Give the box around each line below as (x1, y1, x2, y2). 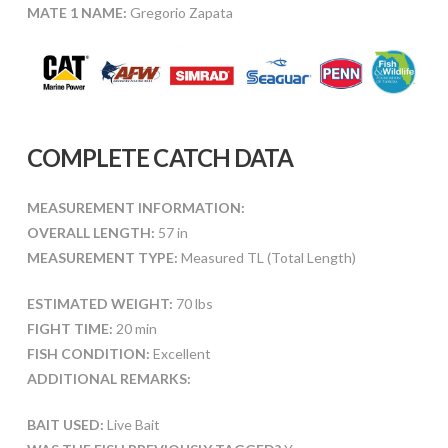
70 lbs (172, 295, 213, 313)
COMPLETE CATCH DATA (26, 143, 294, 173)
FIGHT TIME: (26, 320, 113, 338)
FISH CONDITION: (26, 345, 150, 363)
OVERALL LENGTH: (26, 224, 155, 242)
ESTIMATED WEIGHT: (26, 295, 173, 313)
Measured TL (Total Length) (177, 249, 356, 267)
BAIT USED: (26, 416, 104, 434)
